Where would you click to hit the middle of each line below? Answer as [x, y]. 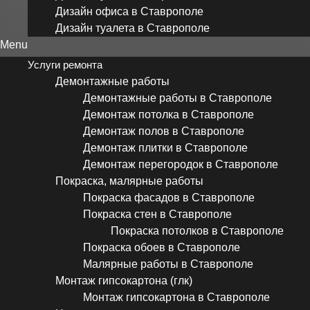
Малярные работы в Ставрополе [168, 264]
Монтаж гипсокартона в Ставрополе [176, 298]
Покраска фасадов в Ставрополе [169, 198]
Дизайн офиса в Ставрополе [129, 12]
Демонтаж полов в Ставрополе [164, 131]
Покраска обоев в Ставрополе [162, 248]
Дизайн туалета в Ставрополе [133, 28]
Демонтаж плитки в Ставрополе [165, 148]
